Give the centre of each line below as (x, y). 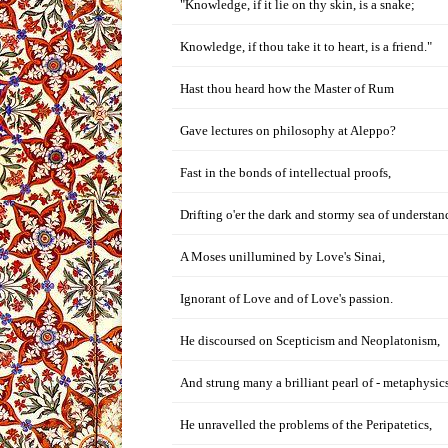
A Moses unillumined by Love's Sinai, (282, 256)
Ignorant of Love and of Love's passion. (286, 298)
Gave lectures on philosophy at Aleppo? (288, 130)
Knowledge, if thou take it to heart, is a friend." (306, 46)
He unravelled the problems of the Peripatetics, (306, 424)
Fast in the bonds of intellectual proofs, (285, 172)
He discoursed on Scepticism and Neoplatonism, (310, 340)
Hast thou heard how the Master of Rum (287, 88)
